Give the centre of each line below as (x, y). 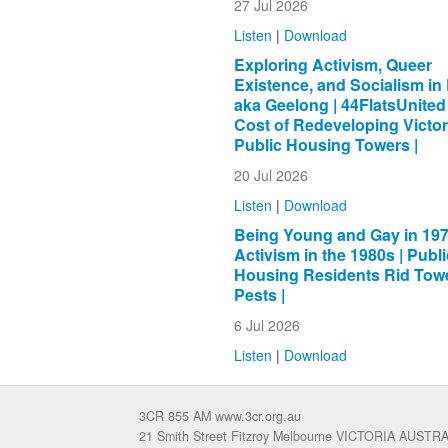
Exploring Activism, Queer (332, 64)
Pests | (259, 294)
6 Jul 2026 (266, 324)
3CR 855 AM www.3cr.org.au (220, 415)
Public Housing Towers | (325, 144)
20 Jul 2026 (270, 174)
